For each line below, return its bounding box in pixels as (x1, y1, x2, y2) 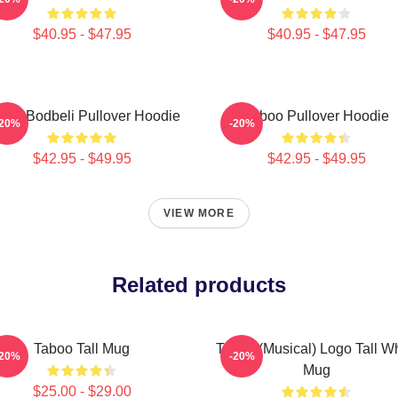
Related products (112, 273, 286, 297)
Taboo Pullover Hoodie (243, 108, 389, 123)
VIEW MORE (163, 207, 235, 219)
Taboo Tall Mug (34, 341, 130, 356)
